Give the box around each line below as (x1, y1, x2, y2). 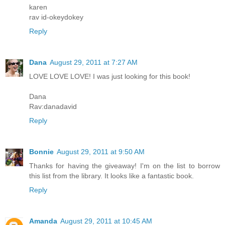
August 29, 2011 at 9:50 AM (57, 147, 145, 156)
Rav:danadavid (29, 102, 77, 110)
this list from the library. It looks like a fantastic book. (29, 171, 194, 180)
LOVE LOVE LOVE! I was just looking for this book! (29, 72, 190, 80)
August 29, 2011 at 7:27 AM (50, 58, 138, 66)
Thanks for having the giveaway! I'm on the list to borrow (29, 161, 220, 170)
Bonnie (29, 147, 54, 156)
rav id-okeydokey (29, 13, 83, 21)
